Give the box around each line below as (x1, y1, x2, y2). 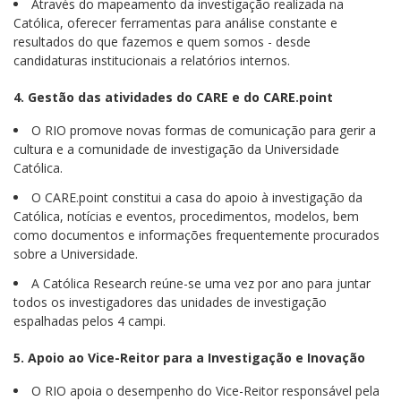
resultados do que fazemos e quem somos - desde (13, 33, 311, 50)
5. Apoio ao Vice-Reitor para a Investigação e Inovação (13, 349, 365, 366)
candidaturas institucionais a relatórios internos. (13, 52, 290, 69)
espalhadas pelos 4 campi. (13, 312, 166, 329)
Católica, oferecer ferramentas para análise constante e (13, 14, 337, 31)
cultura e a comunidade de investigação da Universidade (13, 141, 339, 158)
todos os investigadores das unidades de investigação (13, 294, 327, 311)
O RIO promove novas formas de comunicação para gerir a (31, 122, 376, 139)
